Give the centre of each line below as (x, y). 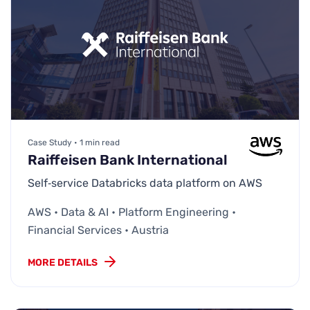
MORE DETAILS (63, 262)
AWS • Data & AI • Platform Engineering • (132, 212)
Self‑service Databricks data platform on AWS (145, 183)
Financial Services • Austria (98, 230)
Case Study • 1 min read (74, 142)
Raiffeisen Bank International (128, 159)
